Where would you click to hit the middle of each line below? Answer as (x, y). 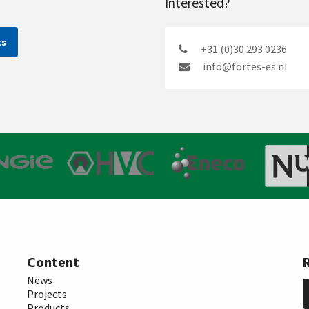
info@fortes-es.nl (244, 67)
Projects (47, 294)
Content (53, 264)
